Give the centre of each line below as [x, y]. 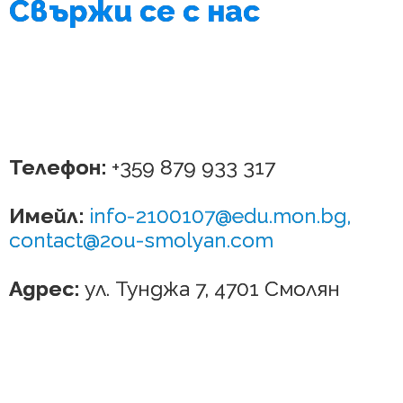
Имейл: [46, 215]
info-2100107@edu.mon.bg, [220, 215]
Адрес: [47, 288]
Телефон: [60, 166]
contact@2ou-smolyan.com [141, 239]
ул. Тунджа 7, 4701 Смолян [212, 288]
